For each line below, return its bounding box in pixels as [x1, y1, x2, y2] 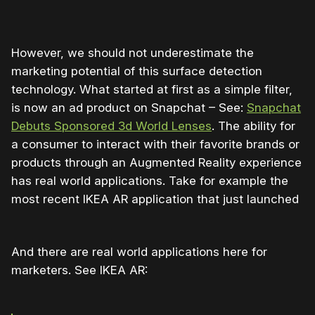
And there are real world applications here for [11, 244, 267, 259]
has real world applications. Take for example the [11, 173, 288, 188]
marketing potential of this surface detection [11, 63, 262, 78]
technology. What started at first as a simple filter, [11, 82, 292, 96]
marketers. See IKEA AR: [11, 262, 148, 277]
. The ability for [212, 118, 295, 133]
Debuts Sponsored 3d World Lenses [11, 118, 212, 133]
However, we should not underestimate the [11, 45, 254, 60]
